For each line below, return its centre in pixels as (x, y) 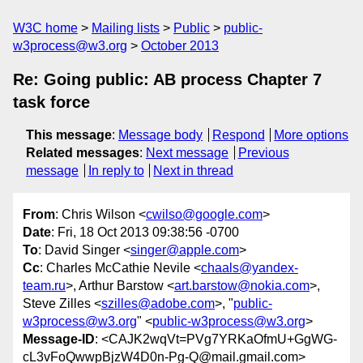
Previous (263, 153)
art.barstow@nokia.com (242, 286)
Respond (238, 135)
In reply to (116, 171)
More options (312, 135)
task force (51, 102)
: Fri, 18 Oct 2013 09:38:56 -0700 (145, 233)
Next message (187, 153)
